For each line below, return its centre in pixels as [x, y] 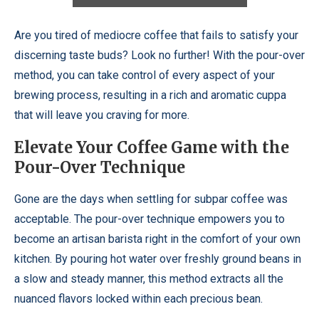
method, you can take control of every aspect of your [145, 75]
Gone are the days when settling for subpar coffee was [151, 199]
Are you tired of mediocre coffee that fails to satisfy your [156, 35]
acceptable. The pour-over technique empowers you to [150, 219]
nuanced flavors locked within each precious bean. [138, 299]
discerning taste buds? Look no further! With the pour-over [159, 55]
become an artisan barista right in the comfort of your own [157, 239]
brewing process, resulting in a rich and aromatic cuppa [150, 95]
